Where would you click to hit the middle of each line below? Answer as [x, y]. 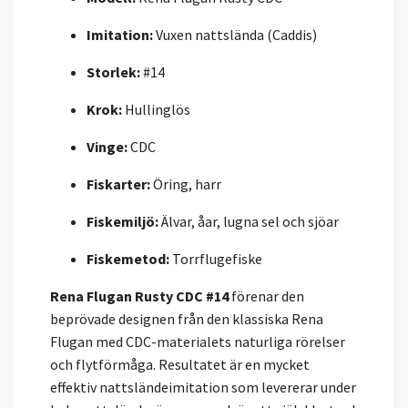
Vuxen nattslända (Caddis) [235, 34]
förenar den [266, 296]
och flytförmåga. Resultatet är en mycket [180, 364]
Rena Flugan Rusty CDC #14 [139, 296]
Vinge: [107, 146]
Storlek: [113, 71]
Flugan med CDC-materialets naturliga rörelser [198, 341]
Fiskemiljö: [122, 221]
